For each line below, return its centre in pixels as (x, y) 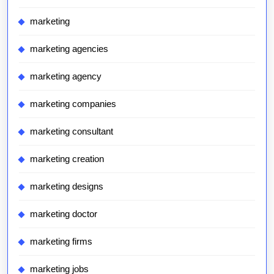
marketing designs (67, 187)
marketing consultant (72, 131)
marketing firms (61, 242)
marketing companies (73, 104)
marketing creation (67, 159)
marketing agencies (69, 49)
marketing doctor (64, 214)
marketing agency (66, 76)
